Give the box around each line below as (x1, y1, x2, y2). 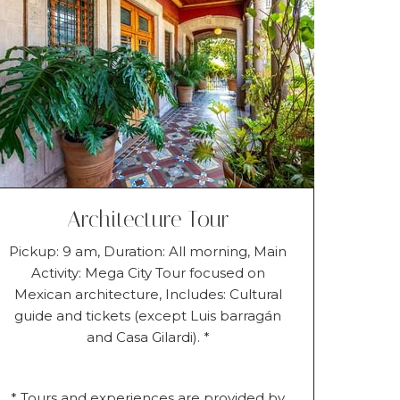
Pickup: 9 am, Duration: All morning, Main (9, 242, 287, 260)
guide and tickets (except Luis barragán (14, 306, 282, 324)
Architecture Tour (66, 205, 229, 232)
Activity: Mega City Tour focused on (30, 263, 265, 281)
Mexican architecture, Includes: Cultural (13, 285, 282, 303)
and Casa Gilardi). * (86, 328, 210, 346)
